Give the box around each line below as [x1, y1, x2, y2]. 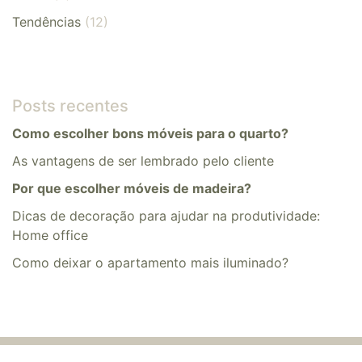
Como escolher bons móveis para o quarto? [12, 125, 288, 142]
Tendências [12, 14, 81, 31]
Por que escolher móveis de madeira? [12, 180, 251, 197]
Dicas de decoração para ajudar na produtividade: [12, 208, 320, 225]
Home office [12, 227, 88, 244]
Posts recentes [12, 96, 128, 116]
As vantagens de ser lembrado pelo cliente [12, 153, 274, 170]
